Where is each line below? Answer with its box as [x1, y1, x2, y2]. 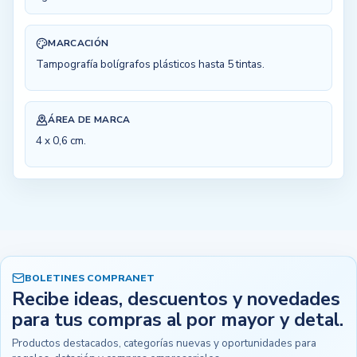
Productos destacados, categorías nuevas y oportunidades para [12, 335, 317, 351]
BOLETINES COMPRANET [25, 271, 155, 284]
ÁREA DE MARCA [48, 112, 131, 126]
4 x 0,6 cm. [36, 133, 87, 149]
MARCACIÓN [48, 36, 109, 49]
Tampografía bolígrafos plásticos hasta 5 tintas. [36, 57, 265, 73]
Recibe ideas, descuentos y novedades [12, 287, 341, 312]
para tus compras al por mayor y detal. [12, 308, 344, 333]
